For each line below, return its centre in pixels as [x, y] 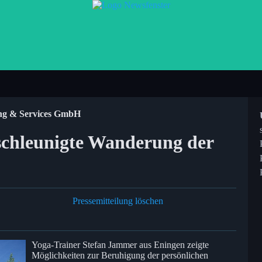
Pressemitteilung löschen [118, 201]
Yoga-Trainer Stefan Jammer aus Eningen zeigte [120, 244]
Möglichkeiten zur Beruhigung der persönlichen [120, 255]
